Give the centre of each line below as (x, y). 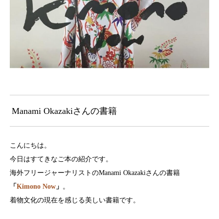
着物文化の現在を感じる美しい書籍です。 (75, 200)
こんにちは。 (30, 145)
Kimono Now (36, 186)
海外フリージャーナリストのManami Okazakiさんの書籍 (95, 173)
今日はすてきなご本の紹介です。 (61, 159)
